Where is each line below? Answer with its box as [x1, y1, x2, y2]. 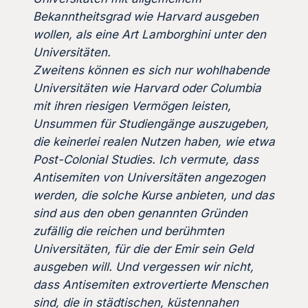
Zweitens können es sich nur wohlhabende [33, 63, 269, 77]
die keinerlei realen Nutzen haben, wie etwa [33, 134, 275, 148]
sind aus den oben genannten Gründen [33, 206, 247, 220]
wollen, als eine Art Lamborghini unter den [33, 27, 266, 41]
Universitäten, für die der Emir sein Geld [33, 241, 253, 256]
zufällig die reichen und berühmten [33, 223, 224, 238]
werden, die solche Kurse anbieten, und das [33, 188, 274, 202]
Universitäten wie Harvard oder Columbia [33, 80, 261, 95]
